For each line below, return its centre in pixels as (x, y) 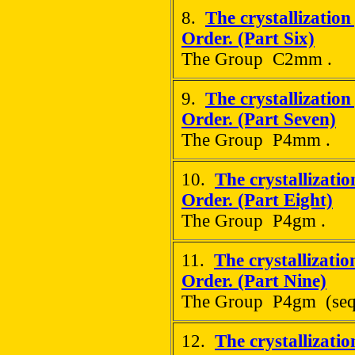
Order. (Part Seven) (259, 119)
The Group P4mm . (256, 140)
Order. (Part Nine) (254, 281)
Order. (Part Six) (248, 38)
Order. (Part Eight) (257, 200)
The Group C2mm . (257, 59)
